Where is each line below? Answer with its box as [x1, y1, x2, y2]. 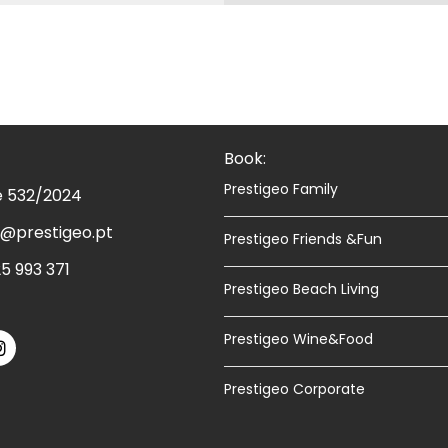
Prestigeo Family [224, 179, 338, 199]
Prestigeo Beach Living [224, 279, 379, 299]
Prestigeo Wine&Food [224, 329, 373, 349]
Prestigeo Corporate [224, 379, 365, 399]
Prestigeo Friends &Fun [224, 229, 382, 249]
